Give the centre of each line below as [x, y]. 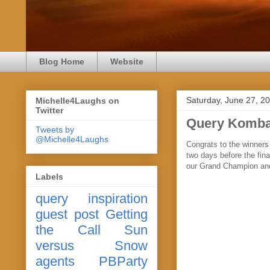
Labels [49, 176]
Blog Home [62, 62]
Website [127, 62]
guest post [67, 214]
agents [55, 261]
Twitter [49, 111]
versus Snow [92, 245]
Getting [127, 214]
